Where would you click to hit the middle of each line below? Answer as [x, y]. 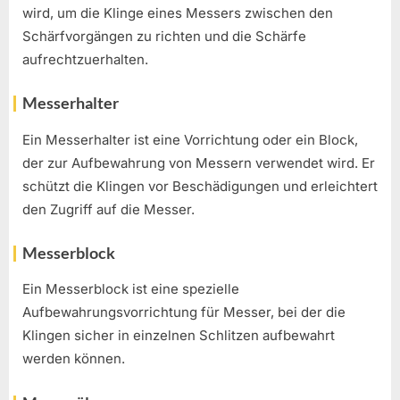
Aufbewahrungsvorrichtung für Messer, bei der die [184, 312]
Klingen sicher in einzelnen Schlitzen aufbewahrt [179, 336]
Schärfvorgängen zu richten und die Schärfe [164, 36]
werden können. [74, 359]
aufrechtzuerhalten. [85, 59]
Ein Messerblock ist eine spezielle [131, 289]
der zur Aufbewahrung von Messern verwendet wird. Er [199, 162]
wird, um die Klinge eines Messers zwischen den [178, 12]
